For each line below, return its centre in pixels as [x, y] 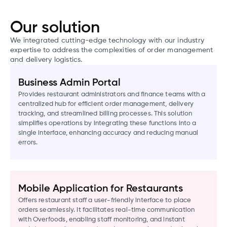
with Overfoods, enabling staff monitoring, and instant [102, 219]
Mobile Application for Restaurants [101, 189]
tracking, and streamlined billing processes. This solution [105, 113]
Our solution [55, 28]
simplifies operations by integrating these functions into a [107, 123]
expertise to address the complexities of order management [112, 50]
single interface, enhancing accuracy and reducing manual [108, 133]
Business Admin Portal [69, 83]
